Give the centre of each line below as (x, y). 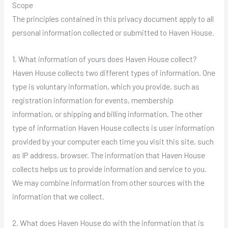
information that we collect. (58, 196)
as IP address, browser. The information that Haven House (108, 155)
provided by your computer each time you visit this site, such (113, 141)
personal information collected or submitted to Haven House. (113, 33)
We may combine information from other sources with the (108, 183)
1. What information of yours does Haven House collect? (104, 59)
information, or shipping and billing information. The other (107, 114)
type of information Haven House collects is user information (113, 128)
